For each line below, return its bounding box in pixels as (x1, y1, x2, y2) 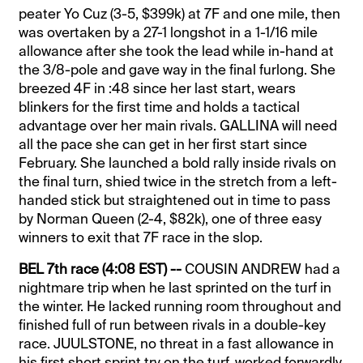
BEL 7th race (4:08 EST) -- (19, 260, 186, 279)
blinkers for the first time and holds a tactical (19, 98, 301, 117)
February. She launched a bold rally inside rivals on (19, 154, 337, 173)
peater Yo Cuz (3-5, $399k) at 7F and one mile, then (19, 5, 341, 23)
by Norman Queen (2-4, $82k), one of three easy (19, 210, 322, 228)
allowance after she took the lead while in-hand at (19, 42, 335, 61)
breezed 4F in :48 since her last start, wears (19, 79, 297, 98)
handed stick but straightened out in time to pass (19, 191, 331, 210)
